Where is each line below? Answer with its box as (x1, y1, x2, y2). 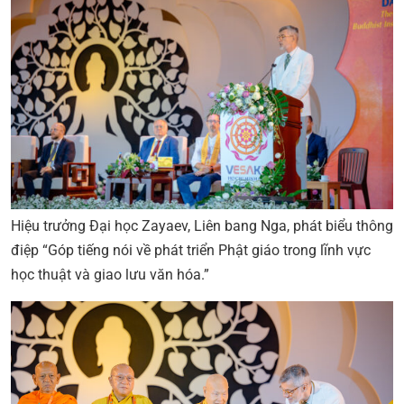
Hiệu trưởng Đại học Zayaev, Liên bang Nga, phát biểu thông (11, 217, 393, 235)
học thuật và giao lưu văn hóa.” (11, 266, 209, 284)
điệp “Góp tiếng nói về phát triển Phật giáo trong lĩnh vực (11, 242, 371, 260)
